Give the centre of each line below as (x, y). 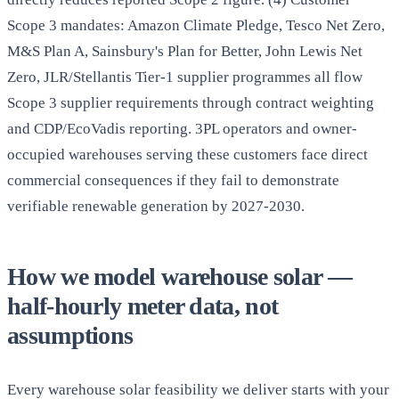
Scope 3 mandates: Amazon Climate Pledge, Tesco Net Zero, (196, 26)
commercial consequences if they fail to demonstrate (173, 181)
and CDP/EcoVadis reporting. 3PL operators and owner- (182, 129)
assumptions (70, 336)
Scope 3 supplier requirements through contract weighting (191, 103)
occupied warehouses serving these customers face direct (187, 155)
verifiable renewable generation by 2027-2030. (156, 207)
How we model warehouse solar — (179, 277)
